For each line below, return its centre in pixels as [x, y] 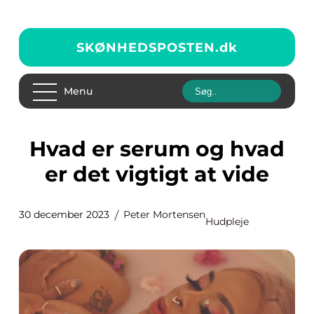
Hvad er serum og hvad [38, 149]
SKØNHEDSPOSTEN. [148, 47]
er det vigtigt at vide [157, 174]
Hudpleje [227, 221]
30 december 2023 [64, 214]
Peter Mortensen [164, 214]
